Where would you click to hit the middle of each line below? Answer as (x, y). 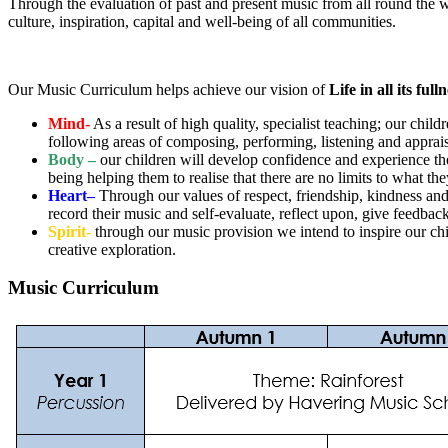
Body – (74, 159)
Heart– (71, 195)
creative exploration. (112, 249)
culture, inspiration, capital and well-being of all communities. (202, 21)
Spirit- (69, 231)
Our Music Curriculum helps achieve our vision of (168, 89)
